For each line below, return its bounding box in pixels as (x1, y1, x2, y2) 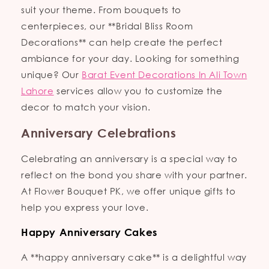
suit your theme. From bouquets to (21, 3, 181, 16)
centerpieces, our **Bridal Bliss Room (21, 19, 193, 32)
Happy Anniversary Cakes (21, 226, 157, 238)
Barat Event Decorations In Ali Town (82, 68, 247, 80)
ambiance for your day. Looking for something (21, 52, 240, 64)
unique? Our (21, 68, 82, 80)
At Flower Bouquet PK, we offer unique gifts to (21, 185, 236, 198)
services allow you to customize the (53, 84, 223, 97)
